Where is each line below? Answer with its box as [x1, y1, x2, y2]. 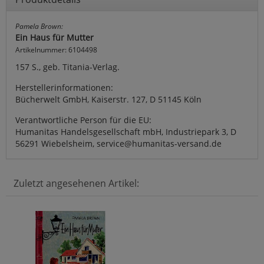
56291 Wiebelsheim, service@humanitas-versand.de [15, 138, 222, 150]
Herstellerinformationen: [15, 82, 113, 94]
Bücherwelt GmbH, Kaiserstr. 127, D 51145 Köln [15, 94, 202, 105]
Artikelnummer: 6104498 [15, 45, 97, 55]
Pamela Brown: [15, 21, 63, 31]
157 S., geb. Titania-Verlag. [15, 61, 120, 73]
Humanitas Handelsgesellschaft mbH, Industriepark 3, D [15, 126, 236, 138]
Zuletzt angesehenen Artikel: [14, 177, 139, 190]
